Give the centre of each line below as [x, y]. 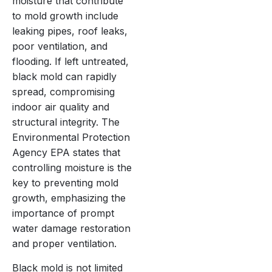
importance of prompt [63, 213]
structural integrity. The [66, 122]
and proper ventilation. [64, 244]
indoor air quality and [61, 107]
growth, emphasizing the [69, 198]
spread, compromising [63, 92]
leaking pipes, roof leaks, [70, 31]
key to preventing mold [65, 183]
